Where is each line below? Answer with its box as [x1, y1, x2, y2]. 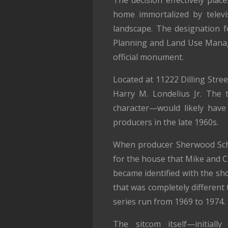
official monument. [113, 51, 184, 63]
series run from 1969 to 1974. [113, 196, 225, 208]
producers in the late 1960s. [113, 117, 218, 128]
